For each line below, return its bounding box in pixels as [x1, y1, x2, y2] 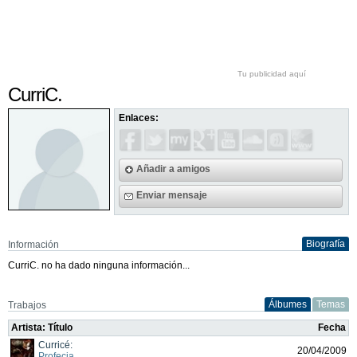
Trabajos [8, 299, 46, 311]
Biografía [306, 237, 345, 249]
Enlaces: [119, 112, 159, 124]
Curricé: [38, 339, 73, 351]
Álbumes [269, 298, 307, 310]
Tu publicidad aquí [237, 69, 306, 78]
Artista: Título [11, 321, 73, 333]
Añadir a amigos [136, 163, 211, 175]
